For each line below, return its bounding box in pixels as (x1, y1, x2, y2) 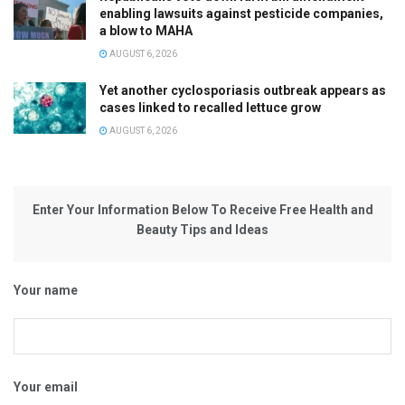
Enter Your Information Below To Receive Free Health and (32, 202, 373, 217)
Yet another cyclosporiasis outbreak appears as (99, 82, 386, 98)
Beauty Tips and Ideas (137, 221, 268, 237)
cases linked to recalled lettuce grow (99, 99, 321, 115)
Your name (14, 282, 78, 297)
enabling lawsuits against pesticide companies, (99, 5, 383, 21)
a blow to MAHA (99, 23, 193, 38)
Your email (14, 379, 78, 394)
